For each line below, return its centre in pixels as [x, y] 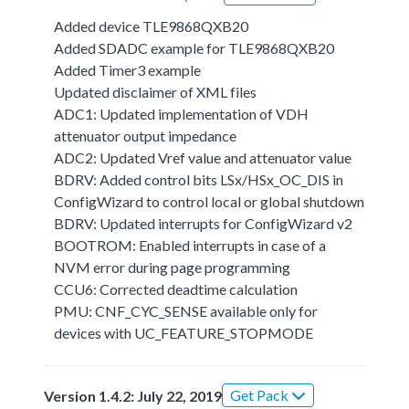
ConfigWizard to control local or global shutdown [210, 202]
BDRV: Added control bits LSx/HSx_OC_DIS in [199, 180]
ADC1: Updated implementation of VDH [182, 114]
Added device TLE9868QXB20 [152, 26]
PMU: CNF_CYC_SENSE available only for [186, 311]
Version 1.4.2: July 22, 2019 [133, 395]
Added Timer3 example [128, 70]
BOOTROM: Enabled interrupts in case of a [190, 246]
